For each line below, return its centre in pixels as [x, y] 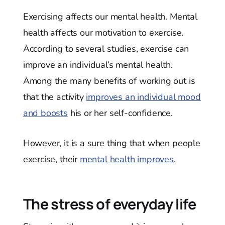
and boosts [45, 113]
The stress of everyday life [109, 204]
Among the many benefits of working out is [109, 81]
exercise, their [51, 159]
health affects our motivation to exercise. [103, 32]
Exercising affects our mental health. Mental [110, 16]
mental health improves [127, 159]
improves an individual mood [143, 97]
